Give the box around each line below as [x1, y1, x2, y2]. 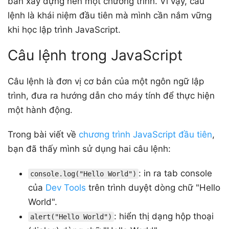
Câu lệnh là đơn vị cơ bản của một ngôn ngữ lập [8, 76, 204, 86]
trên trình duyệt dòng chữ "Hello [86, 182, 220, 193]
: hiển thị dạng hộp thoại [114, 211, 214, 221]
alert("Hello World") [30, 212, 112, 221]
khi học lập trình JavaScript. [8, 24, 121, 35]
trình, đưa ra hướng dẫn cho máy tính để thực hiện [8, 90, 215, 101]
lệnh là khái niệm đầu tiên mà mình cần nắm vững [8, 10, 212, 20]
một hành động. [8, 104, 73, 115]
